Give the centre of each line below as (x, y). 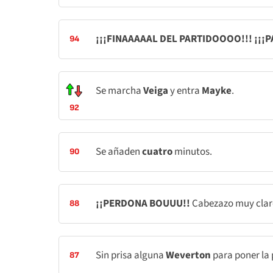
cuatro (157, 152)
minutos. (192, 152)
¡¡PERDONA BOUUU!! (144, 204)
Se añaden (119, 152)
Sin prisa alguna (131, 255)
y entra (186, 91)
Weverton (189, 255)
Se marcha (119, 91)
